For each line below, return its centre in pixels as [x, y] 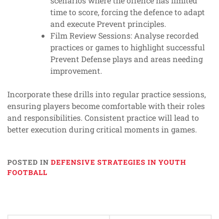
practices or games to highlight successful [128, 47]
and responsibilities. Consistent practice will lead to [103, 118]
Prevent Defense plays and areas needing [127, 59]
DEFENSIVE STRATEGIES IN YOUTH [119, 162]
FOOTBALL [27, 173]
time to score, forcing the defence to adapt [128, 12]
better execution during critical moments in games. [102, 130]
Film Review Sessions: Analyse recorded [125, 36]
